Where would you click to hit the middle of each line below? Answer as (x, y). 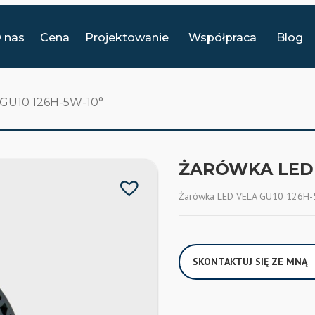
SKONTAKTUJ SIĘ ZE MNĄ (250, 262)
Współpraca (223, 37)
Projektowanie (127, 37)
